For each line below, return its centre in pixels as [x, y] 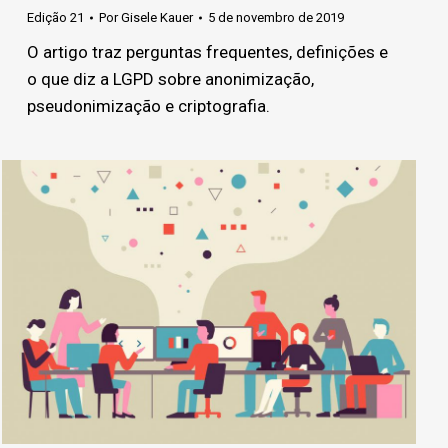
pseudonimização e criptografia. [148, 106]
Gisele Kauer [157, 18]
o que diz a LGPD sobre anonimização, [170, 79]
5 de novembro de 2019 [276, 18]
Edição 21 [55, 18]
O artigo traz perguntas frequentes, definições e [207, 52]
